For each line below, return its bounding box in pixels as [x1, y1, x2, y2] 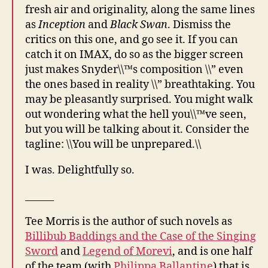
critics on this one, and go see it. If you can [25, 32, 238, 47]
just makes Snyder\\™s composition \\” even [25, 62, 243, 77]
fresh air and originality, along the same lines [25, 2, 255, 17]
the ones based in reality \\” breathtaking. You [25, 77, 255, 92]
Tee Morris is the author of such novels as [25, 214, 232, 229]
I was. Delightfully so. [25, 163, 135, 177]
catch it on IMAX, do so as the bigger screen [25, 47, 243, 62]
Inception [38, 17, 86, 32]
